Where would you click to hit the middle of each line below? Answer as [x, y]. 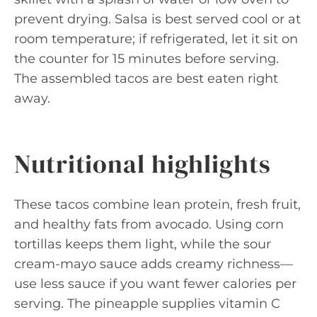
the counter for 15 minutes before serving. [146, 59]
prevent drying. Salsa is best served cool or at [157, 19]
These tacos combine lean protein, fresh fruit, [157, 204]
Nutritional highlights [143, 164]
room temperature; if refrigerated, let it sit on [156, 39]
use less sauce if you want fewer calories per [155, 284]
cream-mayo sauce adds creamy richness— [154, 264]
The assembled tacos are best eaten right [146, 79]
